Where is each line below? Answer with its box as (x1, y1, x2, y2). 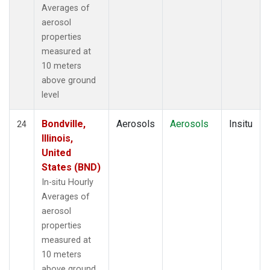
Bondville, (42, 118, 86, 130)
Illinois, (42, 132, 73, 144)
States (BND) (42, 161, 101, 173)
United (42, 146, 71, 159)
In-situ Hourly (42, 177, 93, 187)
